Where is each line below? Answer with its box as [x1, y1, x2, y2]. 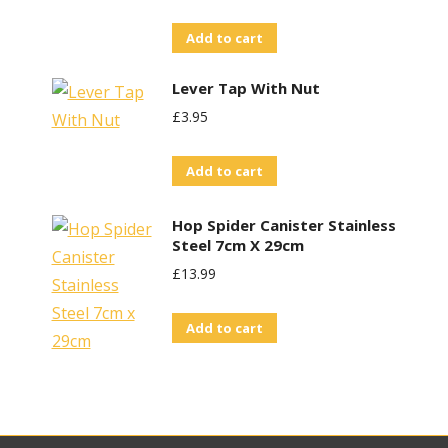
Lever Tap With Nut [171, 78, 320, 98]
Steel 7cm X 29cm [171, 235, 304, 255]
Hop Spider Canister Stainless [171, 215, 396, 235]
